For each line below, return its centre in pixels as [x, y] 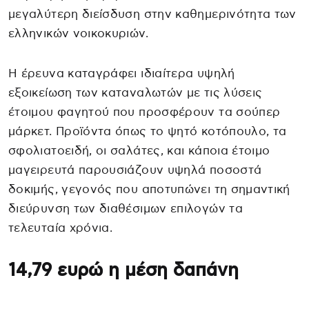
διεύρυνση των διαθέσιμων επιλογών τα [126, 208]
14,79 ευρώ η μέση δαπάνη [123, 270]
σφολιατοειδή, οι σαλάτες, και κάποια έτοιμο [139, 150]
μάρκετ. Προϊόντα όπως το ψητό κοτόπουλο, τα [148, 131]
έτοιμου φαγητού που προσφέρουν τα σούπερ [144, 112]
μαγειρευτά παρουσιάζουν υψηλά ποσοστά [135, 170]
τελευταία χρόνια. [61, 228]
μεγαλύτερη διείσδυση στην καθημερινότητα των [152, 14]
